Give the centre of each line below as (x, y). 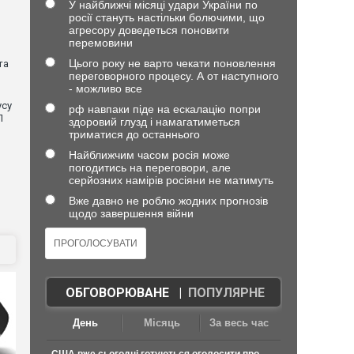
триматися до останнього (134, 134)
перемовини (100, 43)
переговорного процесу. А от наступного (173, 76)
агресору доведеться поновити (149, 30)
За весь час (239, 323)
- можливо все (105, 88)
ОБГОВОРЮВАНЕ (117, 293)
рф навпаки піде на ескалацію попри (164, 109)
